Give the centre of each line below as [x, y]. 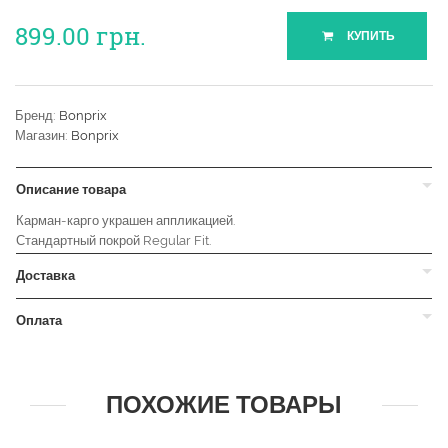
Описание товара [71, 190]
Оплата [39, 321]
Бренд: [37, 116]
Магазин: [43, 136]
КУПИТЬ [369, 36]
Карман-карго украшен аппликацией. [125, 221]
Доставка [45, 276]
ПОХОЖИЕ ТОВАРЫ [224, 405]
